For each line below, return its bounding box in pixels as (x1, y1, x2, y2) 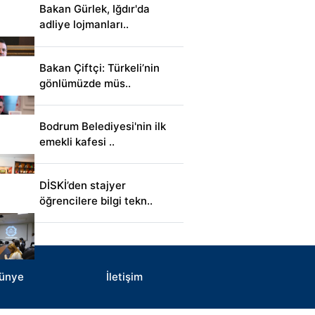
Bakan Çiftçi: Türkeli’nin (39, 60, 160, 75)
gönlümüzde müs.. (39, 76, 131, 90)
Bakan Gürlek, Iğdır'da (39, 2, 150, 16)
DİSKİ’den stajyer (39, 178, 126, 192)
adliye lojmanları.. (39, 18, 129, 32)
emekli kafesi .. (39, 135, 115, 149)
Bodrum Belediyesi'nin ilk (39, 120, 166, 134)
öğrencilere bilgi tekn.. (39, 193, 153, 207)
